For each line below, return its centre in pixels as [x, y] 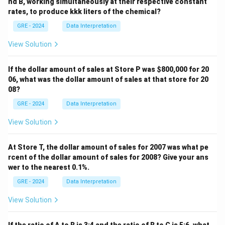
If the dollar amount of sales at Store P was [82, 69]
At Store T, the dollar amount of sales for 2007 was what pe [108, 147]
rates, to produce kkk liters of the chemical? [84, 12]
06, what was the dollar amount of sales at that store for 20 [108, 79]
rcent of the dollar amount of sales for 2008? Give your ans [108, 157]
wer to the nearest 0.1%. [49, 167]
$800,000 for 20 [183, 69]
